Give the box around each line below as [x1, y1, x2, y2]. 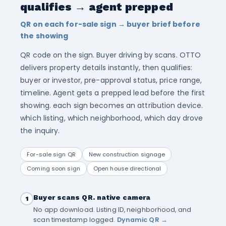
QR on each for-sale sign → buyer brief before [20, 19, 200, 29]
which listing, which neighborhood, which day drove [20, 113, 203, 123]
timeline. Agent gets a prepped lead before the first [20, 88, 205, 98]
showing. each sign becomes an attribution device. [20, 100, 203, 110]
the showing [20, 31, 69, 41]
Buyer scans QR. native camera [33, 193, 151, 201]
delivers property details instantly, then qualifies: [20, 63, 193, 73]
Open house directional [93, 164, 161, 173]
